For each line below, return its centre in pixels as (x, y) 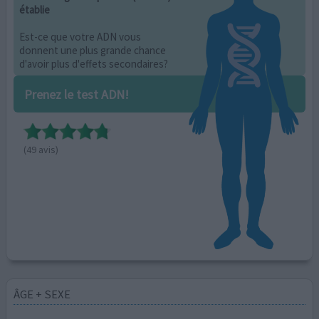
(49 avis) (41, 150)
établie (35, 9)
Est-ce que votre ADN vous (80, 36)
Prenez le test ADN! (76, 94)
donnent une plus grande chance (93, 50)
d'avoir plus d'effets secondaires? (94, 63)
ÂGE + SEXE (42, 294)
